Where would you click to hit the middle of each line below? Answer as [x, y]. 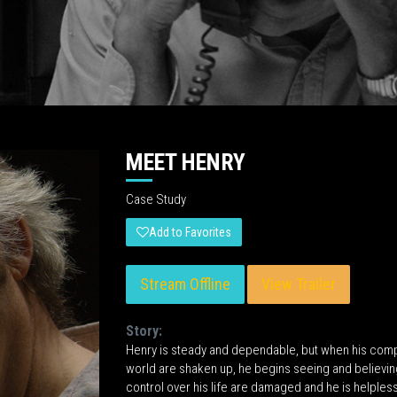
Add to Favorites [190, 232]
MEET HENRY [185, 162]
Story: [144, 331]
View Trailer [298, 284]
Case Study [158, 199]
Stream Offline [185, 284]
